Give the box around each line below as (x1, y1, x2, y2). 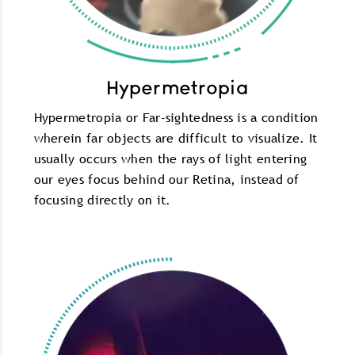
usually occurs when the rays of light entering (33, 150, 307, 168)
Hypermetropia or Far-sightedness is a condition (33, 109, 319, 127)
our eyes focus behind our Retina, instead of (33, 170, 300, 189)
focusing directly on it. (33, 191, 171, 209)
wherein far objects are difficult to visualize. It (33, 129, 318, 147)
